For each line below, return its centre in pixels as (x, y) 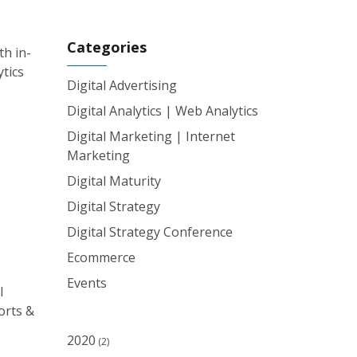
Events (86, 283)
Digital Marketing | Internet (151, 136)
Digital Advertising (122, 85)
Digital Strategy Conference (149, 232)
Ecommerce (101, 257)
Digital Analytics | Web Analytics (162, 111)
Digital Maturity (114, 181)
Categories (106, 47)
